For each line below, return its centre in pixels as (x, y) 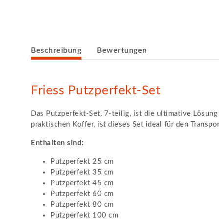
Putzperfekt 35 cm (82, 172)
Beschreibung (56, 51)
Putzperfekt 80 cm (82, 205)
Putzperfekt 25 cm (82, 162)
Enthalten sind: (57, 143)
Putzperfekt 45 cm (82, 183)
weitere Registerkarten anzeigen (86, 46)
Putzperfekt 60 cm (82, 194)
